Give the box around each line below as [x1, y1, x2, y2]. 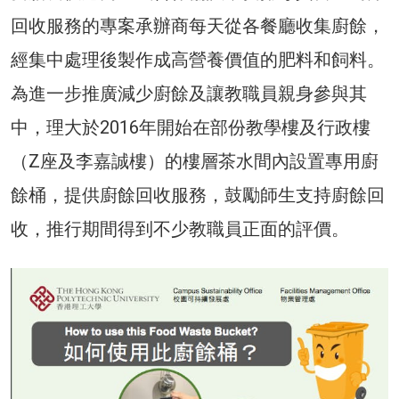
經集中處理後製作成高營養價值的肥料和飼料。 [11, 48, 385, 70]
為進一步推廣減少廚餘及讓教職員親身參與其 [11, 82, 367, 104]
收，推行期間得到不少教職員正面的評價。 [11, 217, 349, 240]
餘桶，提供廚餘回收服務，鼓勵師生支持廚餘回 [11, 183, 385, 206]
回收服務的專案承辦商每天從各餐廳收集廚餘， [11, 14, 385, 37]
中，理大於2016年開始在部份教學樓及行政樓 [11, 116, 370, 138]
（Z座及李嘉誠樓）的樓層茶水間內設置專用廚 [11, 150, 379, 172]
